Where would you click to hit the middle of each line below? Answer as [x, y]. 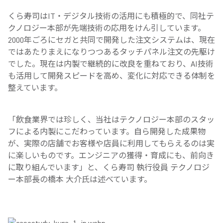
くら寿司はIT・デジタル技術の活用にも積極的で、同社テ [111, 16]
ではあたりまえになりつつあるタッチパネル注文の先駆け [111, 52]
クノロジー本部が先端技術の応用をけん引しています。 [107, 28]
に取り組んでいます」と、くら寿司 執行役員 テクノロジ [109, 168]
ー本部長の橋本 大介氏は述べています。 [80, 180]
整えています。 [35, 88]
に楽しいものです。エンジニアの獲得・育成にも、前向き [111, 156]
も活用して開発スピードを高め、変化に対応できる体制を [111, 76]
